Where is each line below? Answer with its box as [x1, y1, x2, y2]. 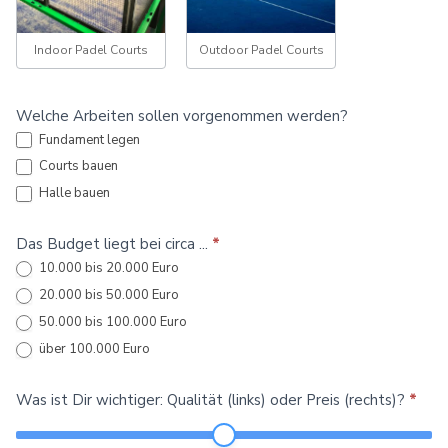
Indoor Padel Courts [34, 41, 148, 58]
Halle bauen [36, 184, 110, 203]
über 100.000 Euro [36, 339, 150, 358]
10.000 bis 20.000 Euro [36, 259, 179, 278]
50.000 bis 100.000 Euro [36, 312, 187, 331]
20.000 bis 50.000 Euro [36, 286, 179, 304]
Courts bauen [36, 157, 118, 176]
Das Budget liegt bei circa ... [16, 234, 212, 255]
